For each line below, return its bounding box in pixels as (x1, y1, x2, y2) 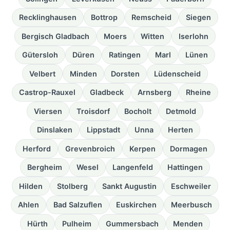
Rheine (186, 88, 212, 97)
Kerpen (129, 144, 156, 153)
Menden (172, 219, 203, 228)
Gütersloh (22, 50, 59, 60)
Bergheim (27, 163, 62, 172)
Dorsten (111, 69, 140, 78)
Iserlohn (179, 31, 209, 41)
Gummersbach (105, 219, 159, 228)
